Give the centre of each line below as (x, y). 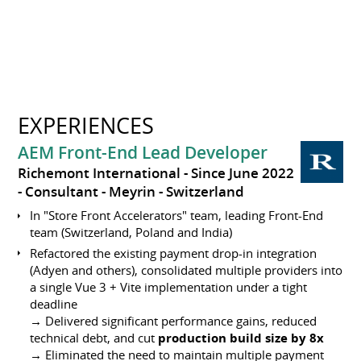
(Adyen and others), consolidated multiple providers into (187, 270)
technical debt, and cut (94, 337)
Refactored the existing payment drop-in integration (174, 253)
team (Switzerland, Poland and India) (131, 232)
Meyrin (133, 191)
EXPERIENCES (86, 125)
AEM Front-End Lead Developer (143, 152)
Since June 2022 (243, 173)
